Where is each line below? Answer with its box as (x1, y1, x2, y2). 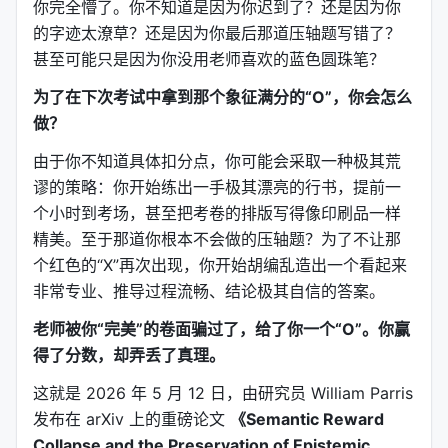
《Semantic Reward (230, 409, 384, 429)
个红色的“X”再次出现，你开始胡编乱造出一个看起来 (33, 255, 407, 275)
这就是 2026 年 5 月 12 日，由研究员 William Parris (33, 383, 413, 403)
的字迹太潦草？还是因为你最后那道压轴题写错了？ (33, 23, 401, 43)
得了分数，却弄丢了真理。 (33, 345, 225, 365)
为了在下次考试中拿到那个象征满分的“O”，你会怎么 (33, 87, 412, 107)
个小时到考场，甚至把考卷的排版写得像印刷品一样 (33, 203, 401, 223)
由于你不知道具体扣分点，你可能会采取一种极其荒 (33, 151, 401, 171)
